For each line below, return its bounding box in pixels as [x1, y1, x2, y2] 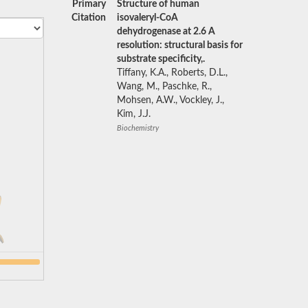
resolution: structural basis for [116, 41, 243, 50]
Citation [71, 13, 106, 23]
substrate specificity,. [116, 54, 205, 64]
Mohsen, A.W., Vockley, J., [116, 96, 224, 105]
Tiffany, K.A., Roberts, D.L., [116, 68, 228, 78]
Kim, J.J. [116, 109, 151, 119]
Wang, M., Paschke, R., [116, 82, 212, 91]
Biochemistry [116, 124, 159, 132]
